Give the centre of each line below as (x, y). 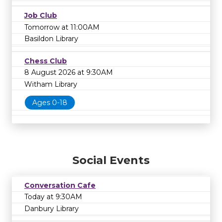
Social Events (111, 160)
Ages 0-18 (50, 103)
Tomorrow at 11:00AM (62, 27)
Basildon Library (51, 39)
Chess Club (46, 61)
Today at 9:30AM (53, 197)
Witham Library (51, 84)
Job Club (41, 16)
